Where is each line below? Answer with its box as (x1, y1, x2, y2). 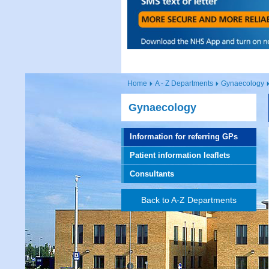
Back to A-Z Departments (141, 195, 237, 205)
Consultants (130, 169, 174, 179)
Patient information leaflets (130, 151, 230, 160)
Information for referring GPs (130, 132, 238, 142)
